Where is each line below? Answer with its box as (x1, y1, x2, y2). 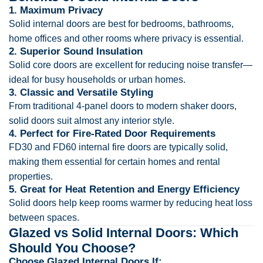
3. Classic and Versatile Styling (9, 86, 153, 98)
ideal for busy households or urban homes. (9, 74, 186, 85)
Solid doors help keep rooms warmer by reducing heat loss (9, 197, 252, 208)
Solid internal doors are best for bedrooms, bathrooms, (9, 18, 234, 29)
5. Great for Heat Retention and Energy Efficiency (9, 183, 240, 195)
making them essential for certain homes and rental (9, 156, 220, 167)
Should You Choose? (9, 240, 136, 255)
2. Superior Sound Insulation (9, 45, 143, 57)
